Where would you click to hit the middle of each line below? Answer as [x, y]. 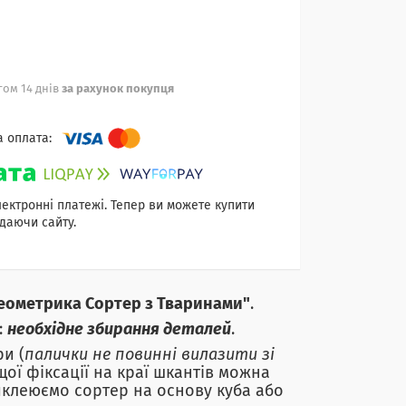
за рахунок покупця [118, 90]
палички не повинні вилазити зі [150, 356]
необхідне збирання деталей [119, 330]
